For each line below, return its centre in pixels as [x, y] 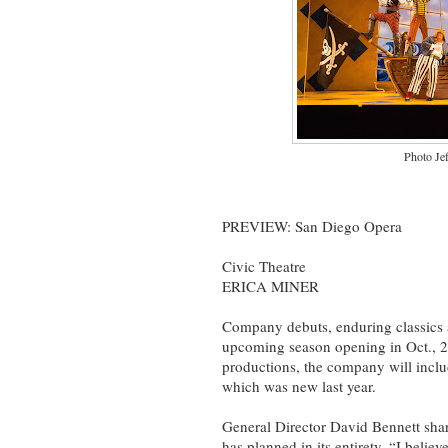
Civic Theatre [264, 265]
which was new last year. [299, 385]
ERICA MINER [270, 285]
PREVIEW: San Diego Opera [312, 225]
